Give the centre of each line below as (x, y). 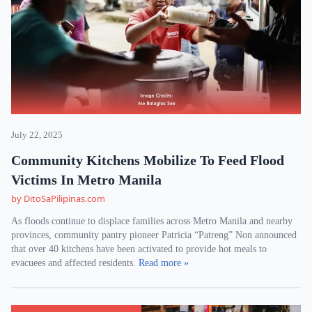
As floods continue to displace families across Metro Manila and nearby (152, 221)
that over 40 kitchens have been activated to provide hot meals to (139, 249)
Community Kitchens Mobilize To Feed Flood (148, 160)
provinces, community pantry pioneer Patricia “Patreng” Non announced (154, 235)
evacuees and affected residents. (75, 263)
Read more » (164, 263)
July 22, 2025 (37, 135)
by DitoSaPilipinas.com (58, 198)
